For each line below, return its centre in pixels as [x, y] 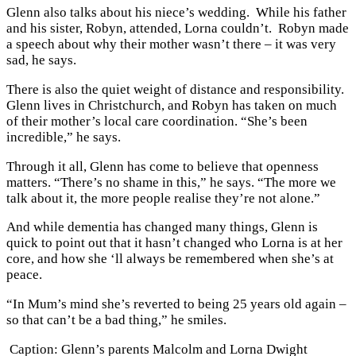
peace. [24, 275]
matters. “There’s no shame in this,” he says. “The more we [171, 182]
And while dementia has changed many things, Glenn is [162, 227]
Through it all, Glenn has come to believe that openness [163, 166]
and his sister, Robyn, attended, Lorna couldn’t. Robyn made [178, 28]
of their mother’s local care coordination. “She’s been [157, 121]
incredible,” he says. [65, 137]
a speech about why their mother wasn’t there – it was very [171, 44]
